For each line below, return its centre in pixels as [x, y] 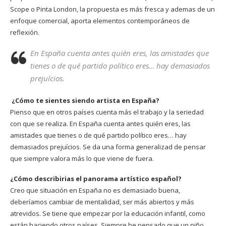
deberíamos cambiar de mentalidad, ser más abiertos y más [102, 202]
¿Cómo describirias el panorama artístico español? [96, 179]
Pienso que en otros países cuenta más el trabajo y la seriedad [107, 112]
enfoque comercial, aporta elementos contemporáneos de [100, 21]
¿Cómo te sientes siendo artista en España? [86, 101]
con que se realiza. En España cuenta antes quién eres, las [100, 124]
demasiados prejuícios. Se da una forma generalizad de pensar [108, 147]
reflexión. [25, 33]
